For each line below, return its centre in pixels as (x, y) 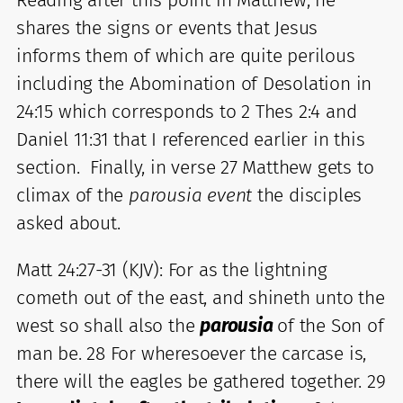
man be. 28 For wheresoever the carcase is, (192, 353)
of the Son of (331, 325)
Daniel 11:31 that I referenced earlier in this (191, 139)
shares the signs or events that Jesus (167, 27)
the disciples (307, 195)
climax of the (73, 195)
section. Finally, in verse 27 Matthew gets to (195, 167)
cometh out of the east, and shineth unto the (201, 297)
